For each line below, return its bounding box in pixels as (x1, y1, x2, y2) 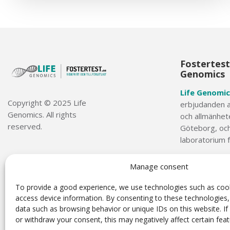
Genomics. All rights (8, 109, 76, 120)
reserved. (8, 121, 42, 131)
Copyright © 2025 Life (8, 97, 86, 108)
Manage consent (129, 161, 188, 171)
